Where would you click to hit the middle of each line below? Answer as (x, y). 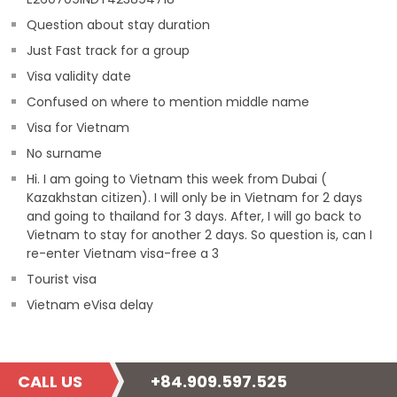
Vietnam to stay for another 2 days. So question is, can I (199, 235)
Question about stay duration (118, 25)
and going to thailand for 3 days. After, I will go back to (194, 216)
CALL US (50, 381)
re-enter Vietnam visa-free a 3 (123, 253)
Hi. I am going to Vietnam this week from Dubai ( (177, 179)
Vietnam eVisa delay (90, 305)
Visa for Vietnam (78, 128)
